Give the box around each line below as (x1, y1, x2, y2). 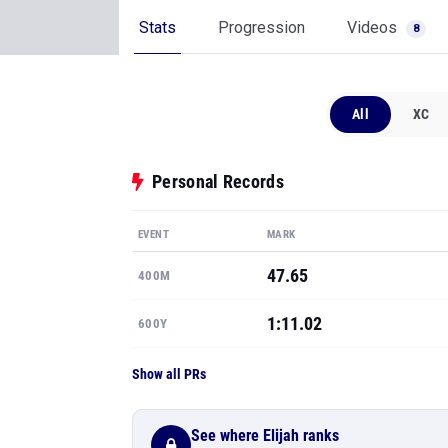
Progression (218, 18, 305, 37)
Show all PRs (132, 366, 206, 382)
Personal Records (152, 171, 284, 192)
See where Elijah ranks (191, 425, 339, 445)
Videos (347, 18, 401, 37)
